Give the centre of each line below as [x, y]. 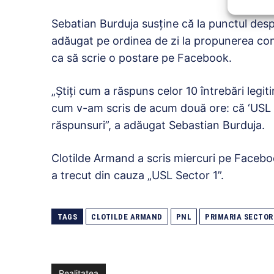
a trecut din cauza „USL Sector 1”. [138, 176]
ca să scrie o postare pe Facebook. [142, 58]
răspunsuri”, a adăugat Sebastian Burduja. [158, 125]
